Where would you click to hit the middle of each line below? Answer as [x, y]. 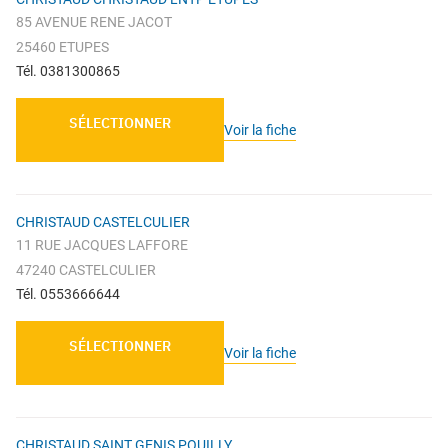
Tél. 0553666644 [68, 294]
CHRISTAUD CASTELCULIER [103, 222]
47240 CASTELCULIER [86, 270]
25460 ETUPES [62, 47]
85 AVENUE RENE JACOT [94, 22]
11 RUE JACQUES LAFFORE [102, 245]
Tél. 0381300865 [68, 71]
